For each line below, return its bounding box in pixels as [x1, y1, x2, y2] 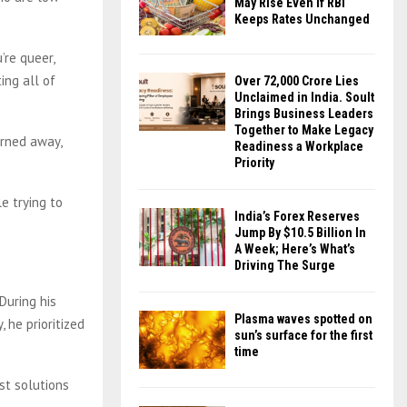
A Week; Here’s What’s [234, 242, 355, 257]
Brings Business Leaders [234, 106, 373, 122]
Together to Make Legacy [234, 123, 373, 138]
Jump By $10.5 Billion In [234, 225, 366, 241]
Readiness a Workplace [234, 139, 363, 154]
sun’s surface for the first [234, 328, 372, 343]
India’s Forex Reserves [234, 209, 360, 224]
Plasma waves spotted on [234, 312, 372, 327]
